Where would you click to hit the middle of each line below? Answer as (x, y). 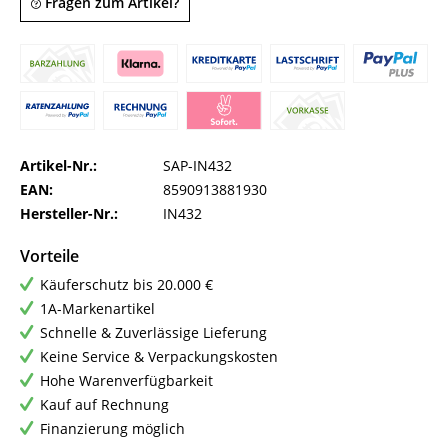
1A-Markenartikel (97, 309)
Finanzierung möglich (112, 429)
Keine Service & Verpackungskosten (159, 357)
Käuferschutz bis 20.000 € (126, 285)
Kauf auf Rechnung (104, 405)
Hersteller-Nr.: (69, 214)
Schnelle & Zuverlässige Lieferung (153, 333)
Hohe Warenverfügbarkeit (126, 381)
